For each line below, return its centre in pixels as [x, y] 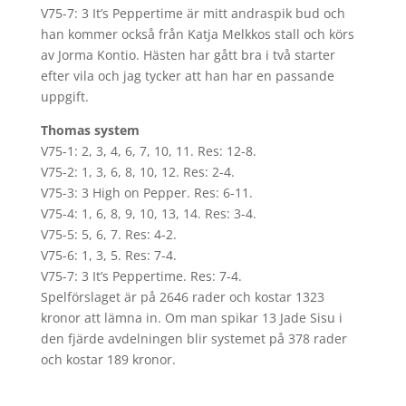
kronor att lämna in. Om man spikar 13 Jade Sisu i [191, 318]
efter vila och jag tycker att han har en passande [187, 76]
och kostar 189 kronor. [108, 359]
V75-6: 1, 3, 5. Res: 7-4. [108, 255]
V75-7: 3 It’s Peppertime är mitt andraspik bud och [193, 13]
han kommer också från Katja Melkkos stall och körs [197, 34]
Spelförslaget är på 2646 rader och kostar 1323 [182, 297]
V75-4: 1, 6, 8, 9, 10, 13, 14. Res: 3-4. [148, 213]
